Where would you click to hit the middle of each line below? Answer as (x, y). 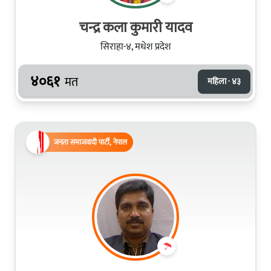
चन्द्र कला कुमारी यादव (135, 28)
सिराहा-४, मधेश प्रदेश (135, 47)
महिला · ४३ (224, 81)
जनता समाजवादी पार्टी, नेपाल (90, 142)
